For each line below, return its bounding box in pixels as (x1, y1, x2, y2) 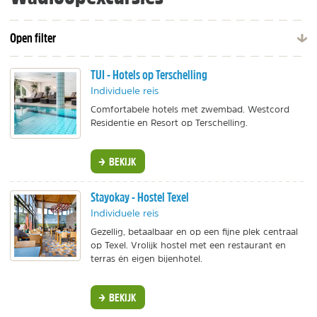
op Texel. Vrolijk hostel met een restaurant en (91, 241, 286, 250)
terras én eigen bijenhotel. (91, 254, 202, 264)
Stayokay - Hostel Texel (91, 189, 189, 206)
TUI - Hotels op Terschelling (91, 67, 207, 83)
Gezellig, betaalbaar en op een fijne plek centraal (91, 227, 298, 237)
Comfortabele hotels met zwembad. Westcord (91, 105, 289, 114)
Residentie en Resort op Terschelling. (91, 118, 248, 127)
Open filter (10, 30, 56, 46)
